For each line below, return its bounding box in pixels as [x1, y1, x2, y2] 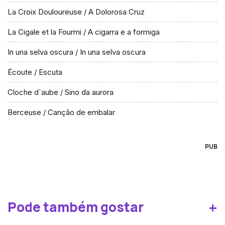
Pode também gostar [8, 198, 144, 216]
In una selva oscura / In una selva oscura [8, 47, 146, 57]
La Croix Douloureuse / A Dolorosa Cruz [8, 7, 145, 17]
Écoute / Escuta [8, 67, 62, 77]
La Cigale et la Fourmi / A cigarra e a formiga [8, 27, 160, 37]
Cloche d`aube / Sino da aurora [8, 87, 114, 97]
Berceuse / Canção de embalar [8, 107, 115, 117]
